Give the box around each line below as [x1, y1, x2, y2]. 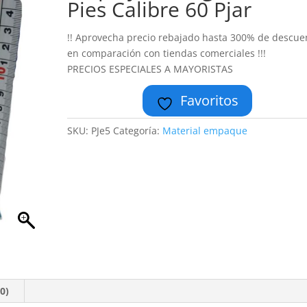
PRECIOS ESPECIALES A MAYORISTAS [67, 62, 234, 75]
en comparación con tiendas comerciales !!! [67, 47, 267, 60]
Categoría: [113, 124, 163, 137]
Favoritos [180, 91, 239, 110]
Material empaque [162, 124, 248, 137]
